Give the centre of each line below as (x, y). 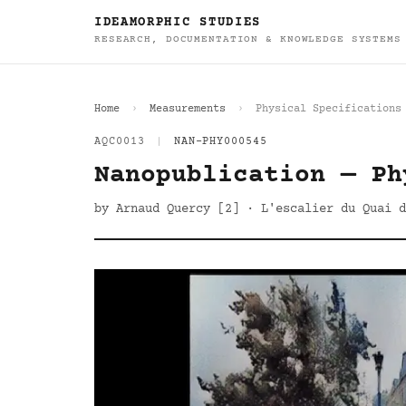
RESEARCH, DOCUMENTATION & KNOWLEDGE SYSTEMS (248, 39)
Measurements (188, 109)
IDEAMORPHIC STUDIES (178, 23)
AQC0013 (120, 142)
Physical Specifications (329, 109)
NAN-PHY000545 (221, 142)
